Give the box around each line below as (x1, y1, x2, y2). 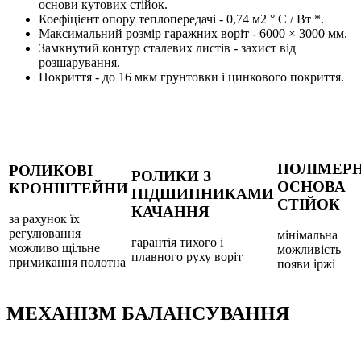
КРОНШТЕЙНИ (9, 179, 128, 197)
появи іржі (277, 257, 335, 272)
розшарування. (39, 55, 120, 69)
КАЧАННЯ (131, 202, 210, 220)
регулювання (9, 226, 81, 241)
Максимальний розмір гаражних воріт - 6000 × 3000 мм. (39, 26, 347, 40)
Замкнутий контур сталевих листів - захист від (39, 40, 296, 55)
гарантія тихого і (131, 235, 223, 250)
